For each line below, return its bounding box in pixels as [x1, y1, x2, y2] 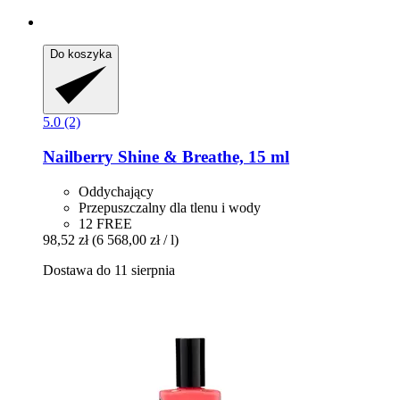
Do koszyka [50, 47, 112, 62]
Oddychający [79, 183, 154, 199]
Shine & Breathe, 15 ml [113, 146, 289, 166]
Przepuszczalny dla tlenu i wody [79, 199, 261, 215]
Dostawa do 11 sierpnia [43, 262, 175, 278]
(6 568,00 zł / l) [92, 231, 179, 247]
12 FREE [79, 215, 132, 231]
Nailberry [43, 146, 113, 166]
